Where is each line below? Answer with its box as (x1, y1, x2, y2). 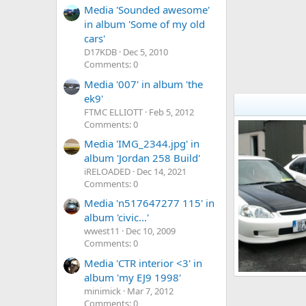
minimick (84, 284, 121, 297)
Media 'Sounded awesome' (84, 3, 210, 17)
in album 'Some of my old (84, 17, 205, 31)
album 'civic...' (84, 210, 149, 225)
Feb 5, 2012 (149, 105, 194, 118)
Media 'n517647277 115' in (84, 196, 214, 210)
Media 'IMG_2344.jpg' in (84, 136, 199, 150)
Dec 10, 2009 (126, 225, 176, 238)
